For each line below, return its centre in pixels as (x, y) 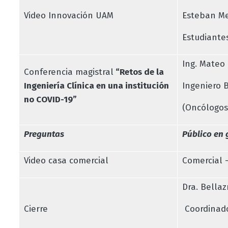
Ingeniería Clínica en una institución (96, 85)
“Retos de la (138, 72)
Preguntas (44, 134)
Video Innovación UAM (68, 15)
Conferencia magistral (68, 72)
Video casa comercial (66, 160)
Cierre (36, 209)
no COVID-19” (50, 99)
